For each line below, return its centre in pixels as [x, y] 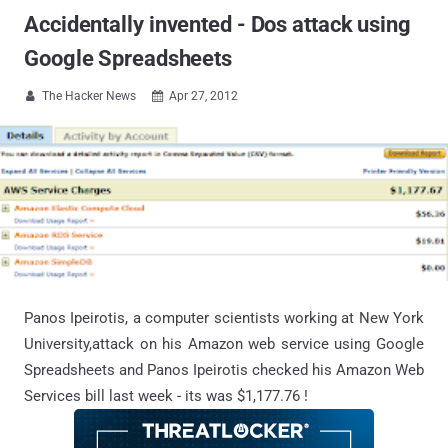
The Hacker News [89, 96]
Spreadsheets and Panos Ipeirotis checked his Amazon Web [224, 369]
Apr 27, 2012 [203, 96]
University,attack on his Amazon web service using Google [224, 343]
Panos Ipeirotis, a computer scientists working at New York [224, 317]
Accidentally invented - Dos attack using [217, 24]
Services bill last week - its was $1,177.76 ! [166, 395]
